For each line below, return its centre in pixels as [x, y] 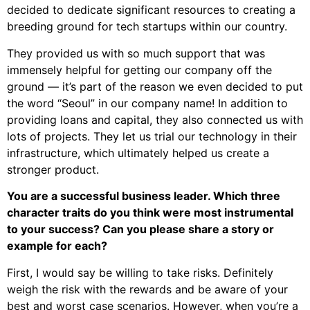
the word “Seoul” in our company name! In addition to [147, 103]
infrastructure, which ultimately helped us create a [138, 153]
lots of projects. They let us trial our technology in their [152, 136]
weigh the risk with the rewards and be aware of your [147, 289]
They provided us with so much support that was [136, 53]
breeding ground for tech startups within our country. [147, 27]
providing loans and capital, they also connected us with [155, 119]
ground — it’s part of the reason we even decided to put [155, 86]
